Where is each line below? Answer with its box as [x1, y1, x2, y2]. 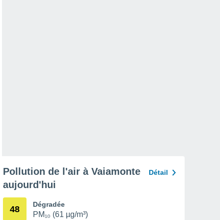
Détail [149, 168, 168, 176]
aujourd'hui [3, 179, 56, 190]
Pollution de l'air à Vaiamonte [3, 166, 140, 177]
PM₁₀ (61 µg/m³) [33, 210, 88, 219]
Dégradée [33, 200, 65, 208]
